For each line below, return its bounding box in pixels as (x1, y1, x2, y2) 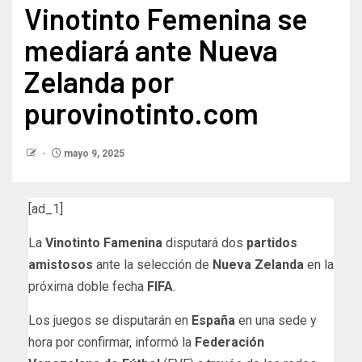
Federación (195, 334, 264, 350)
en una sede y (238, 312, 317, 328)
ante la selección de (93, 256, 209, 272)
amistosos (28, 256, 93, 272)
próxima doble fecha (28, 278, 144, 294)
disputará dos (166, 234, 243, 250)
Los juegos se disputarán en (28, 312, 192, 328)
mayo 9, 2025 (61, 147, 124, 159)
